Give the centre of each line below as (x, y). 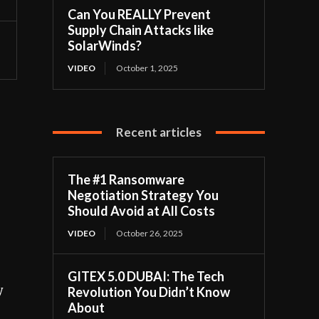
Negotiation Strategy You (143, 195)
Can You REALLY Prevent (140, 15)
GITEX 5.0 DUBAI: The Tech (146, 277)
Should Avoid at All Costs (142, 211)
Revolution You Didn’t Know (149, 292)
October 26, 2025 (150, 234)
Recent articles (159, 132)
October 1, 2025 (147, 68)
